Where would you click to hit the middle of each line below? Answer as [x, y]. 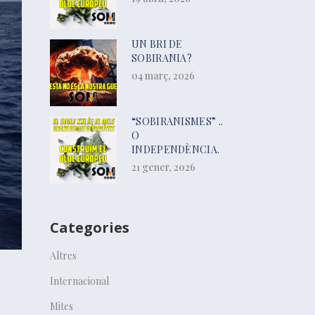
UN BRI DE [157, 44]
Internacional [79, 281]
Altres [63, 256]
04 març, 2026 [163, 76]
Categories [90, 228]
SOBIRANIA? [162, 58]
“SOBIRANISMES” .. [178, 122]
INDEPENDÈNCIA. [176, 150]
